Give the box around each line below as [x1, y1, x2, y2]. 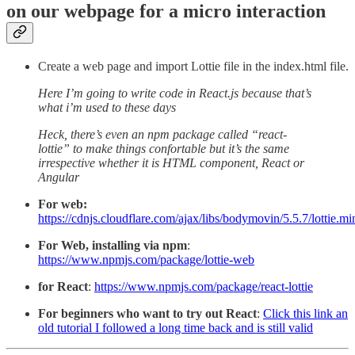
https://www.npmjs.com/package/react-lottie [94, 280, 313, 294]
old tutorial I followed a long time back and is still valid [38, 321, 313, 335]
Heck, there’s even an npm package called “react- [38, 128, 287, 142]
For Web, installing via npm [38, 239, 187, 253]
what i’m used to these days [38, 101, 176, 115]
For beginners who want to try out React [38, 307, 257, 321]
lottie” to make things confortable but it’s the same [38, 142, 289, 156]
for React [38, 280, 88, 294]
